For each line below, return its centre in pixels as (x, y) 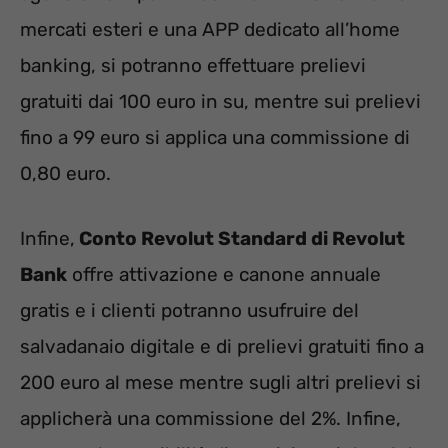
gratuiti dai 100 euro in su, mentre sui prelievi (220, 102)
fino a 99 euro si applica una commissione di (215, 138)
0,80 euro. (65, 174)
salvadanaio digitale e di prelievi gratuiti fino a (222, 346)
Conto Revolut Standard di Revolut (240, 238)
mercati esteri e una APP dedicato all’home (210, 30)
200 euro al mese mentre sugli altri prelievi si (220, 382)
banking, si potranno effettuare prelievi (193, 66)
